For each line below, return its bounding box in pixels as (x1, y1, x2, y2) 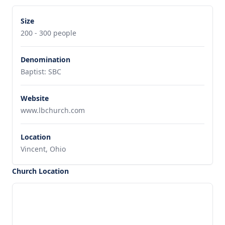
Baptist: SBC (21, 67, 61, 76)
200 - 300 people (21, 28, 76, 38)
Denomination (21, 55, 70, 64)
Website (21, 93, 49, 103)
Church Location (12, 166, 69, 176)
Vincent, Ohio (21, 144, 66, 154)
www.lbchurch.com (21, 105, 85, 115)
